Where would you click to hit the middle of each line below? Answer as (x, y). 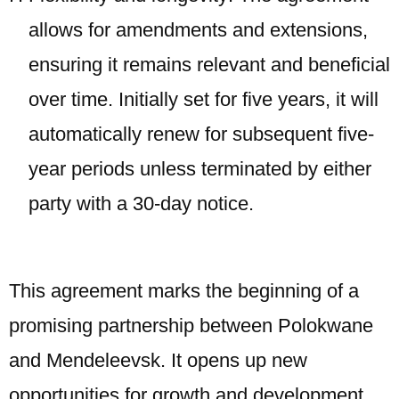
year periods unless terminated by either (200, 169)
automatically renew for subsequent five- (201, 134)
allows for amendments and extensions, (198, 30)
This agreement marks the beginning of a (184, 291)
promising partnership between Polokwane (191, 326)
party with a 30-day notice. (141, 204)
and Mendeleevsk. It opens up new (158, 360)
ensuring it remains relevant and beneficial (209, 65)
